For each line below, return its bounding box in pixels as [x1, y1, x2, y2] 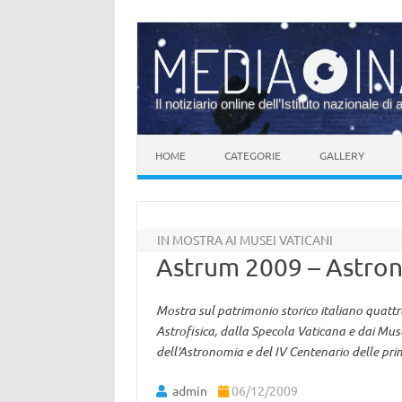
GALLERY [319, 148, 364, 162]
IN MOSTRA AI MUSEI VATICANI [157, 232, 334, 248]
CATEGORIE [224, 148, 281, 162]
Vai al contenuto [137, 133, 231, 149]
